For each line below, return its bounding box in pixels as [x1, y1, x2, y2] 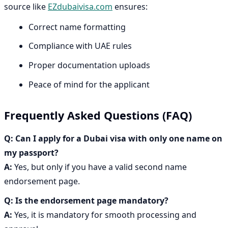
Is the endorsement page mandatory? [15, 195, 168, 207]
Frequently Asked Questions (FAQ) [4, 108, 192, 123]
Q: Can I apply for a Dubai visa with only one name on [4, 133, 222, 145]
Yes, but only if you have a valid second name [12, 161, 187, 173]
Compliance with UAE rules [28, 40, 132, 52]
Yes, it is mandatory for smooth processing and [12, 209, 196, 221]
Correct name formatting [28, 21, 126, 33]
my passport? [4, 147, 59, 159]
